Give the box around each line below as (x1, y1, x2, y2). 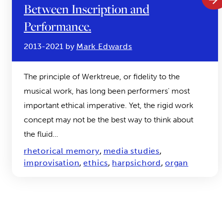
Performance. (24, 18, 91, 35)
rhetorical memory (24, 146, 100, 156)
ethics (83, 158, 109, 167)
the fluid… (24, 129, 58, 139)
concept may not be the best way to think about (24, 115, 193, 124)
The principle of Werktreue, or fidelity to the (24, 72, 180, 81)
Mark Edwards (76, 42, 132, 51)
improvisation (24, 158, 80, 167)
